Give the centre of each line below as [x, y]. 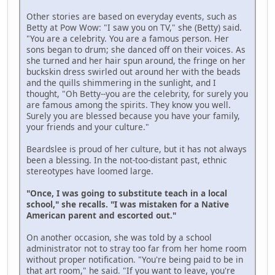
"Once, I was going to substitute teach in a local [127, 193]
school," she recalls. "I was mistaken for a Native [128, 204]
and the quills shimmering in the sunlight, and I [121, 82]
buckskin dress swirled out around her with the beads [134, 71]
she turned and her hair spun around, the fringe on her [136, 60]
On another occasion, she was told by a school [119, 237]
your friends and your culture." [88, 126]
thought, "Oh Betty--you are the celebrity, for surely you [137, 93]
